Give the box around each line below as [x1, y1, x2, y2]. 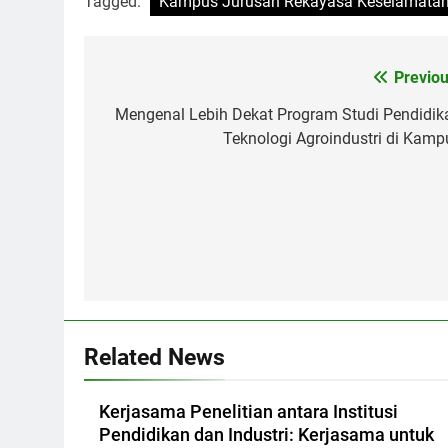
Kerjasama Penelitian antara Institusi [99, 401, 398, 422]
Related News [84, 342, 225, 371]
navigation [103, 101, 233, 135]
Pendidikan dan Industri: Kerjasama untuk [99, 424, 434, 445]
